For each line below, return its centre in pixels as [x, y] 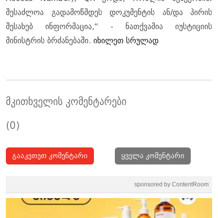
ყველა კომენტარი [153, 156]
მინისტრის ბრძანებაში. [50, 41]
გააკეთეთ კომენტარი [50, 156]
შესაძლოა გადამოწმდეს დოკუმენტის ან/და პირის [109, 13]
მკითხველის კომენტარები [66, 102]
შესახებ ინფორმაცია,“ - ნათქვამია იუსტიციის [109, 27]
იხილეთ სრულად [126, 41]
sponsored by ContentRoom [172, 185]
